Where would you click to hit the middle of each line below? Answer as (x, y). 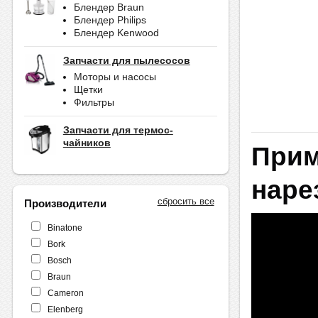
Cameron (65, 293)
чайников (87, 143)
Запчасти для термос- (118, 130)
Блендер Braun (109, 7)
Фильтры (94, 103)
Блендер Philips (110, 20)
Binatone (65, 227)
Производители (65, 204)
